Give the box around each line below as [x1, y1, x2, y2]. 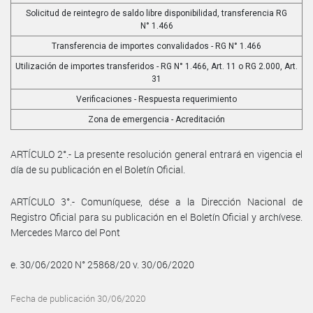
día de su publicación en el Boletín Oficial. [10, 162, 185, 176]
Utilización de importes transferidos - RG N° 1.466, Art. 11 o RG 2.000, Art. [15, 61, 298, 71]
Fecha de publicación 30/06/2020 [10, 292, 146, 305]
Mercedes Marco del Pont [10, 225, 120, 239]
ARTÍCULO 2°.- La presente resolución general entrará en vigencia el [10, 147, 303, 161]
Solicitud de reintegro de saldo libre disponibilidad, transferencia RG [26, 8, 287, 18]
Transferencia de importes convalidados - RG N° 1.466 [52, 41, 261, 51]
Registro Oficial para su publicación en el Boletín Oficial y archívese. [10, 210, 303, 224]
